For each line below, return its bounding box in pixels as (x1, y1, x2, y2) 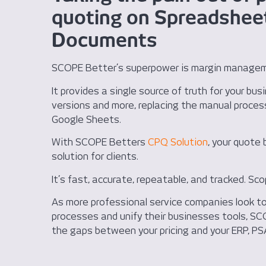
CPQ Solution (148, 137, 208, 148)
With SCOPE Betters (52, 137, 148, 148)
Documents (52, 28, 157, 52)
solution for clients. (52, 151, 138, 163)
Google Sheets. (52, 113, 121, 125)
